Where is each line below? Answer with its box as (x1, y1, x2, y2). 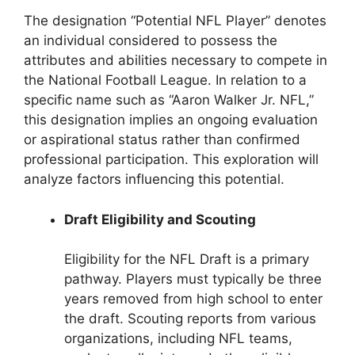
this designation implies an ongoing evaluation (24, 112, 318, 128)
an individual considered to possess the (24, 32, 277, 49)
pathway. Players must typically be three (64, 271, 322, 288)
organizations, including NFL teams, (64, 330, 292, 347)
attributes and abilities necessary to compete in (24, 52, 327, 69)
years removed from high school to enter (64, 291, 323, 307)
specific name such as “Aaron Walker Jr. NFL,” (24, 92, 314, 109)
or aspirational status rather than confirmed (24, 132, 300, 148)
